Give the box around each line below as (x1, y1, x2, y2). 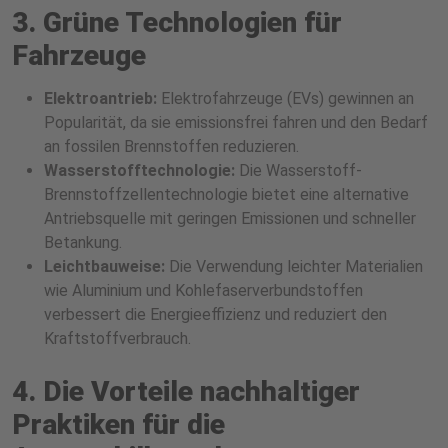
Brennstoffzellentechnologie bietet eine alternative (44, 185, 409, 205)
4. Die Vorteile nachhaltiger (12, 375, 360, 409)
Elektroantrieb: (44, 89, 157, 109)
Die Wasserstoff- (235, 161, 362, 181)
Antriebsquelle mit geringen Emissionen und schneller (44, 209, 416, 229)
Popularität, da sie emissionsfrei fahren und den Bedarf (44, 113, 428, 133)
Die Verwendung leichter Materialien (165, 257, 423, 277)
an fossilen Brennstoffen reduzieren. (44, 137, 299, 157)
